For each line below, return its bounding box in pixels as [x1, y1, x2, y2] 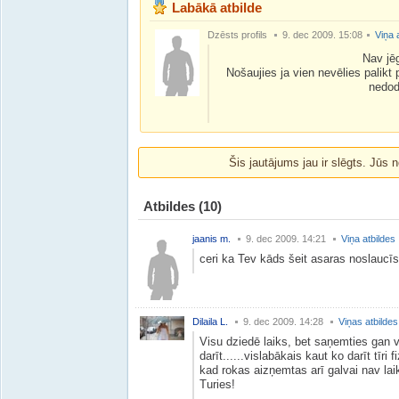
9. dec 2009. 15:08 [282, 29, 362, 40]
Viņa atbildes [341, 233, 395, 244]
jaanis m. [192, 233, 231, 244]
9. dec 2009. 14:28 [243, 316, 323, 327]
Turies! [199, 378, 235, 391]
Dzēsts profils [208, 29, 267, 40]
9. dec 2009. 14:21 [246, 233, 326, 244]
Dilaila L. [192, 316, 228, 327]
